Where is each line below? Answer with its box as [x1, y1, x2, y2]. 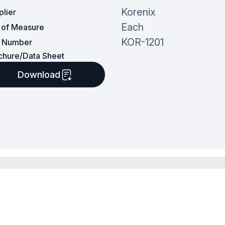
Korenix [121, 6, 156, 19]
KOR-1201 [121, 36, 164, 49]
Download [17, 69, 60, 80]
